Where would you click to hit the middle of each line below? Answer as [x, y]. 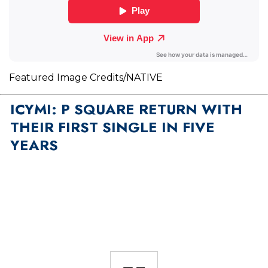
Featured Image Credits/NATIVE [86, 78]
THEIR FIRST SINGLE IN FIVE [112, 127]
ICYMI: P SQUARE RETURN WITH [126, 109]
